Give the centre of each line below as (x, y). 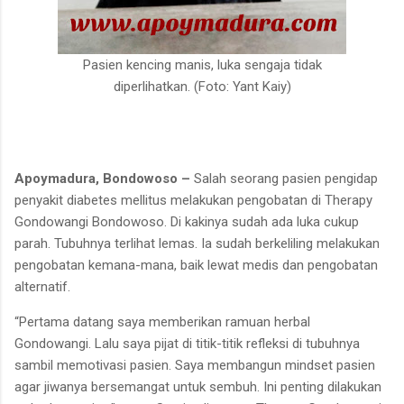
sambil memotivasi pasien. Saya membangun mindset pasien (195, 365)
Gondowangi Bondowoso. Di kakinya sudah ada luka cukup (187, 221)
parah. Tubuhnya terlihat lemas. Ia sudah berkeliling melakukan (197, 243)
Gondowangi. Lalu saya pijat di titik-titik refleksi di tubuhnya (187, 343)
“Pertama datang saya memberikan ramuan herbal (162, 321)
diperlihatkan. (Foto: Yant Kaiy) (202, 86)
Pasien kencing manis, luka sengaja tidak (202, 64)
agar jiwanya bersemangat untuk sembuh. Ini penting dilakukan (198, 386)
